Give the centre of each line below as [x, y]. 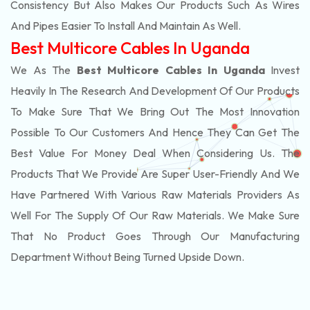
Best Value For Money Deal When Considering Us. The [155, 153]
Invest [282, 70]
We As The [44, 70]
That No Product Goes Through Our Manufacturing [155, 236]
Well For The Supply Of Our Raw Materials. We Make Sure [155, 215]
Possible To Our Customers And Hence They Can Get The [155, 132]
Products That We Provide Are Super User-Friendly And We [155, 174]
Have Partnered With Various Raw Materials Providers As [155, 194]
